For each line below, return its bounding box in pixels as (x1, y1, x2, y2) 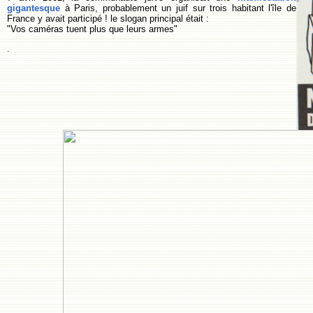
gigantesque (7, 2, 60, 13)
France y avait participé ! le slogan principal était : (7, 13, 209, 24)
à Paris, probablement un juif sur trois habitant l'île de (60, 2, 296, 13)
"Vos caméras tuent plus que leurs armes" (7, 23, 177, 34)
